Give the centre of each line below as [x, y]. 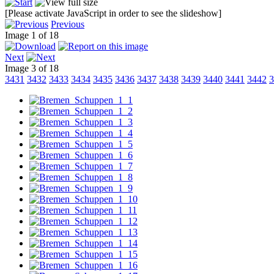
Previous [68, 24]
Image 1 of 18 [34, 35]
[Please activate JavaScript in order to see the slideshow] [113, 13]
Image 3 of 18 [34, 68]
